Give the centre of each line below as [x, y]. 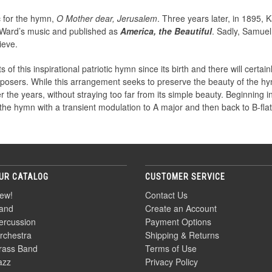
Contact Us [166, 195]
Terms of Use [171, 249]
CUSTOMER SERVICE [185, 177]
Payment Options [178, 222]
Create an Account [181, 209]
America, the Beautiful [166, 31]
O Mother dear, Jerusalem [107, 19]
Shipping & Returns [182, 235]
